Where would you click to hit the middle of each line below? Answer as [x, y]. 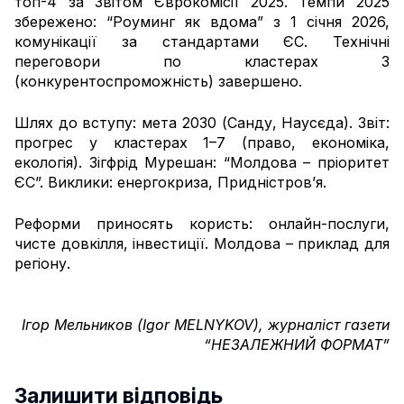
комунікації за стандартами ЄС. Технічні [202, 41]
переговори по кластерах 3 [202, 61]
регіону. [42, 263]
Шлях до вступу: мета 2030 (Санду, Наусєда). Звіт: [202, 122]
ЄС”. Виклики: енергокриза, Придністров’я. [170, 182]
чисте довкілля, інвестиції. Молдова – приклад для [202, 243]
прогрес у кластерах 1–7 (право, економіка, [202, 142]
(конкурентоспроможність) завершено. [158, 81]
